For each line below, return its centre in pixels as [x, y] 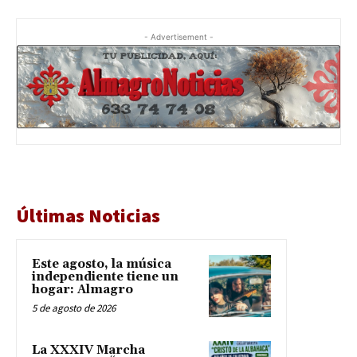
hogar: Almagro [82, 289]
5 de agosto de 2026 [74, 308]
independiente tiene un [105, 277]
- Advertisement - [178, 36]
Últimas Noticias [88, 215]
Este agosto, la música [102, 264]
